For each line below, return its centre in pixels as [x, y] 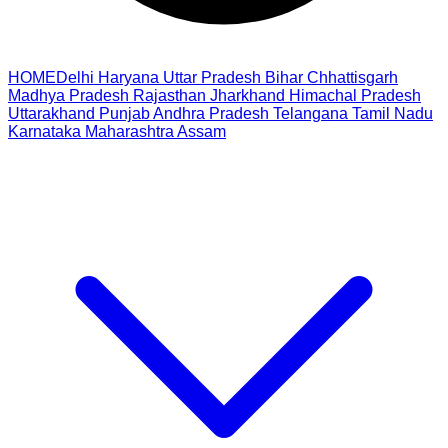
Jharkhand [247, 95]
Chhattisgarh [352, 77]
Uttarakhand [51, 113]
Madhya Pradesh [68, 95]
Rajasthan [169, 95]
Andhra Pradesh [211, 113]
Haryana [128, 77]
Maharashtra [129, 131]
